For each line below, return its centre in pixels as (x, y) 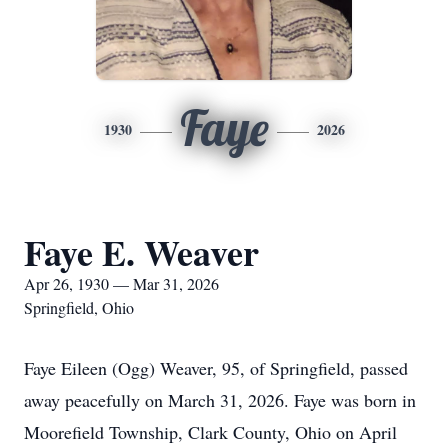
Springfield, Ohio (79, 307)
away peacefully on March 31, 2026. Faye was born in (220, 400)
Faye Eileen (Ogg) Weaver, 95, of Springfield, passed (216, 368)
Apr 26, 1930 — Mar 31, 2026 (121, 283)
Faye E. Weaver (141, 252)
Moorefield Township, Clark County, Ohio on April (210, 432)
